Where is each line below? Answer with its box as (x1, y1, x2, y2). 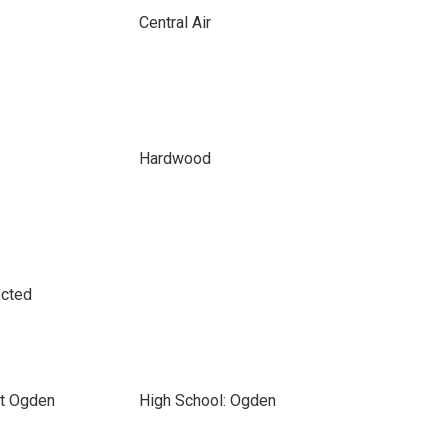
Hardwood (138, 149, 211, 168)
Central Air (138, 13, 211, 32)
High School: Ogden (138, 391, 276, 410)
